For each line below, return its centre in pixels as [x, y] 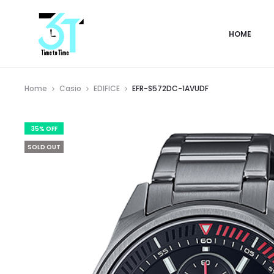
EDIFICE [107, 88]
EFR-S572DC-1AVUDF [170, 88]
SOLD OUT [44, 147]
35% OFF [44, 129]
